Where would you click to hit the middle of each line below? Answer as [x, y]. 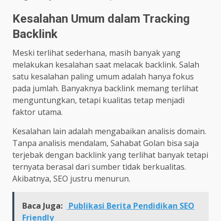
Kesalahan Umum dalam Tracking [101, 18]
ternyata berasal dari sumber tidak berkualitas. [99, 166]
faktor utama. [37, 112]
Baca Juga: [42, 205]
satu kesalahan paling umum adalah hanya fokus [103, 76]
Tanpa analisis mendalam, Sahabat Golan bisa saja [106, 143]
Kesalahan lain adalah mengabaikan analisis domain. [109, 131]
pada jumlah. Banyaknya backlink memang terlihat [105, 88]
